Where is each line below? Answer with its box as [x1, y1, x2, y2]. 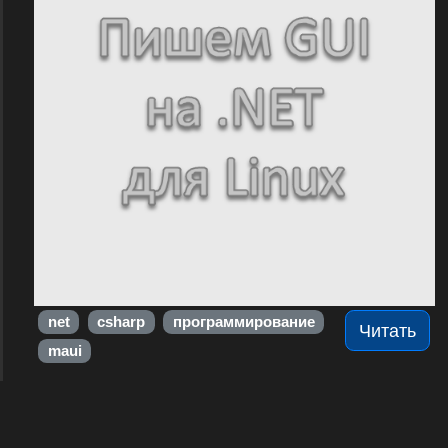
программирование [172, 313, 315, 330]
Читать [359, 320, 417, 341]
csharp [97, 313, 146, 330]
